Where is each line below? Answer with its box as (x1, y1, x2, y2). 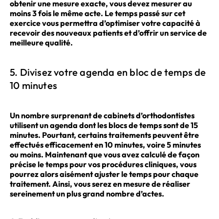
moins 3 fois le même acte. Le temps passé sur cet (10, 8, 185, 19)
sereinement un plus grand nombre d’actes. (10, 188, 164, 198)
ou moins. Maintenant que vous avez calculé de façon (10, 149, 199, 159)
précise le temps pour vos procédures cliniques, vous (10, 159, 197, 169)
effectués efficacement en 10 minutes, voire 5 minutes (10, 139, 201, 150)
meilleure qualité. (10, 38, 73, 48)
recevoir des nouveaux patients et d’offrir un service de (10, 28, 207, 38)
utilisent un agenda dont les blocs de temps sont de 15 (10, 120, 198, 130)
